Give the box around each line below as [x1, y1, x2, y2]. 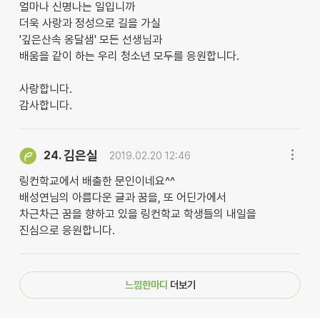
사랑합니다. [19, 82, 72, 96]
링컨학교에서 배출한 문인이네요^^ [19, 174, 175, 188]
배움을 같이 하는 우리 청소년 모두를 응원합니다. [19, 49, 239, 64]
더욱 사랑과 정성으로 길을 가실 [19, 16, 161, 31]
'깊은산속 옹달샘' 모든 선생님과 [19, 33, 162, 47]
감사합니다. [19, 99, 72, 113]
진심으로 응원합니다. [19, 223, 115, 237]
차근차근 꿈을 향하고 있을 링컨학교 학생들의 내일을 [19, 206, 256, 221]
